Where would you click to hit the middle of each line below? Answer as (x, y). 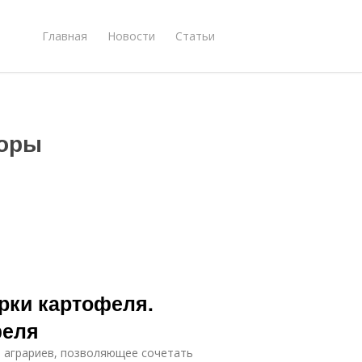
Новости (131, 36)
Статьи (195, 36)
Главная (65, 36)
